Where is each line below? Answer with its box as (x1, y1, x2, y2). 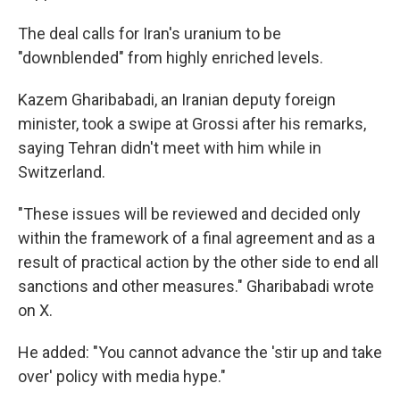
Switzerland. (18, 162, 105, 182)
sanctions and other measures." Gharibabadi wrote (18, 277, 374, 296)
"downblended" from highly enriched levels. (18, 48, 323, 68)
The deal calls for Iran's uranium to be (18, 24, 281, 44)
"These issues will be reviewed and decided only (18, 204, 361, 224)
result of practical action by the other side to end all (18, 253, 379, 272)
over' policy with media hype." (18, 367, 226, 387)
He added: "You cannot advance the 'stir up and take (18, 343, 382, 362)
